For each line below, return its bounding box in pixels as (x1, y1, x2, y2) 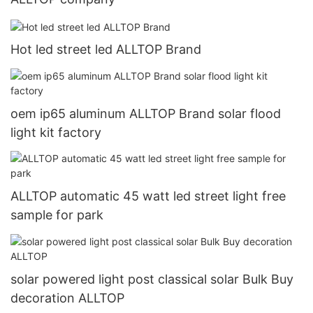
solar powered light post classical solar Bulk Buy (10, 271, 293, 286)
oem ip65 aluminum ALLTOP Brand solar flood (10, 105, 281, 121)
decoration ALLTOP (10, 290, 124, 305)
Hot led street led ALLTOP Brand (10, 42, 201, 57)
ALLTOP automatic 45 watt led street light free (10, 189, 286, 204)
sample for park (10, 208, 103, 223)
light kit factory (10, 124, 101, 140)
